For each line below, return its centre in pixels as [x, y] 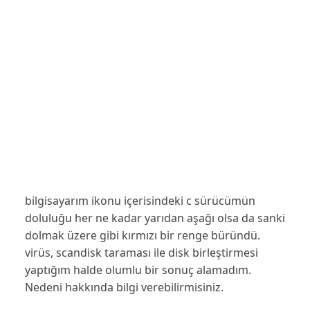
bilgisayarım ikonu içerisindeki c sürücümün [140, 200]
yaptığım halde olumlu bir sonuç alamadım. [138, 270]
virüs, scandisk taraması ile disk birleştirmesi [141, 252]
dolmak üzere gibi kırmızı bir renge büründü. [142, 235]
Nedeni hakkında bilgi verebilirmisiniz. [124, 287]
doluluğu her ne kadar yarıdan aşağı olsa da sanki [155, 218]
